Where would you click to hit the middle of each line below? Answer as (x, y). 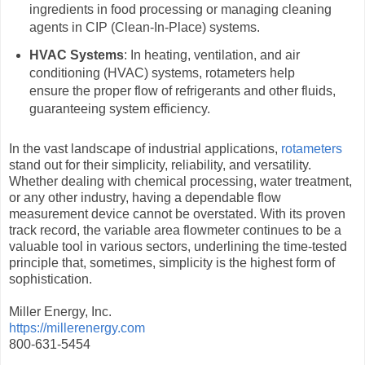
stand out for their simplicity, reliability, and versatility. (160, 165)
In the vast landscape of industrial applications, (145, 148)
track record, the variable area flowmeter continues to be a (175, 230)
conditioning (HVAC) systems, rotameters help (162, 73)
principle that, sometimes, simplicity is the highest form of (172, 262)
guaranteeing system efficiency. (119, 108)
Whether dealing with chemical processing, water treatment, (180, 181)
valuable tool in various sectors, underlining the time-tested (178, 246)
